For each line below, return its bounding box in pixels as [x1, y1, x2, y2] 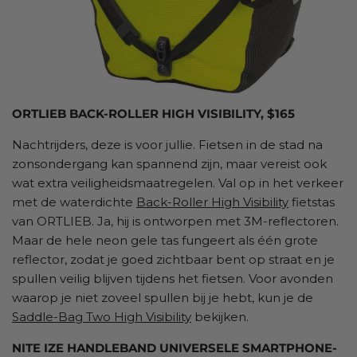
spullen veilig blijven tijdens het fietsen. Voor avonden [12, 270, 333, 286]
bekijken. [191, 308, 252, 324]
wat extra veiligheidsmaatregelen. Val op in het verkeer [12, 175, 343, 190]
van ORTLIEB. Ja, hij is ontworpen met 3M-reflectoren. [12, 213, 339, 229]
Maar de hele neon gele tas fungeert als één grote [12, 232, 318, 248]
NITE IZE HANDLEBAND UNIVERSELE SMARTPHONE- [12, 339, 337, 355]
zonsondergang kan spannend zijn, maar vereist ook [12, 155, 327, 171]
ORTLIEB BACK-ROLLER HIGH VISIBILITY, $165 [12, 105, 295, 121]
